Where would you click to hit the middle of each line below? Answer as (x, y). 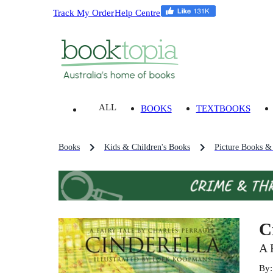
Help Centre (138, 12)
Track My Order (84, 12)
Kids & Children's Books (147, 147)
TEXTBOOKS (223, 108)
